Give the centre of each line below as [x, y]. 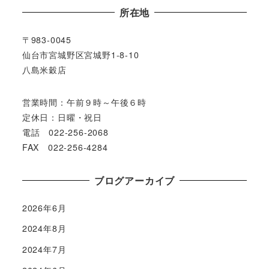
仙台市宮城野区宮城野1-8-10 [80, 55]
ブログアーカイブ [134, 180]
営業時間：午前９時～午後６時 [84, 102]
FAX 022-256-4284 [65, 147]
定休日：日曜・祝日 [62, 117]
